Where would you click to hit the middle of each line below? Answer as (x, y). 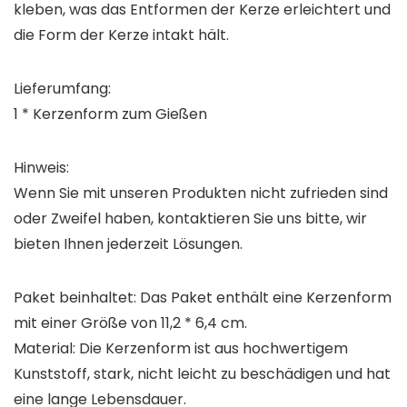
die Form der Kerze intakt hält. (121, 35)
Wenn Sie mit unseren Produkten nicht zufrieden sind (201, 194)
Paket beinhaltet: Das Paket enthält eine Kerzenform (203, 298)
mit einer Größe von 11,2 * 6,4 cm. (130, 323)
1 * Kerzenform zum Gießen (110, 114)
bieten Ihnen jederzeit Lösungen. (128, 244)
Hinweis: (41, 168)
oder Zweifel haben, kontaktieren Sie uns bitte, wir (190, 219)
